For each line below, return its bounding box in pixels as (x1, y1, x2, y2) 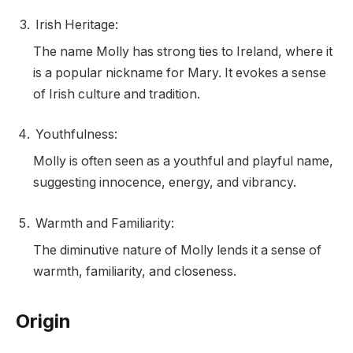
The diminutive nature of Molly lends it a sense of (33, 242, 321, 258)
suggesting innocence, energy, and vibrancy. (33, 175, 296, 191)
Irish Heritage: (35, 17, 118, 32)
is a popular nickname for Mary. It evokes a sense (33, 65, 326, 80)
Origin (16, 310, 71, 333)
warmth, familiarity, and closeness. (33, 263, 236, 279)
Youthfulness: (35, 127, 117, 143)
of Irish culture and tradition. (33, 86, 200, 102)
